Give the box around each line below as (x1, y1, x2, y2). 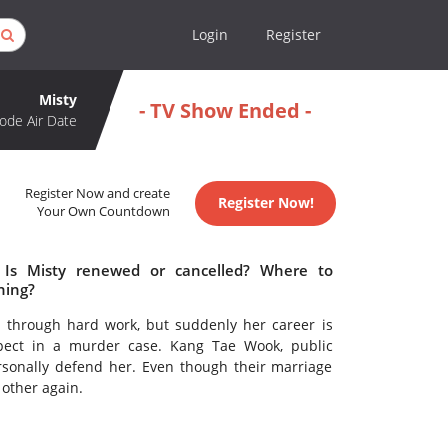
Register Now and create (25, 185, 171, 203)
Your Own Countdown (37, 203, 171, 221)
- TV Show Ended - (138, 96, 311, 124)
